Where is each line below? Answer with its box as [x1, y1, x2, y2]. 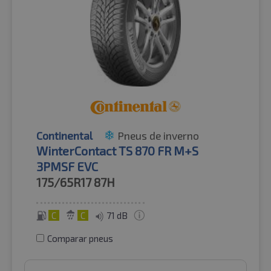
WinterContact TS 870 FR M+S [36, 143, 198, 158]
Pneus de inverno [117, 128, 199, 142]
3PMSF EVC [36, 158, 98, 174]
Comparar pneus [47, 232, 113, 244]
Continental [36, 128, 93, 142]
